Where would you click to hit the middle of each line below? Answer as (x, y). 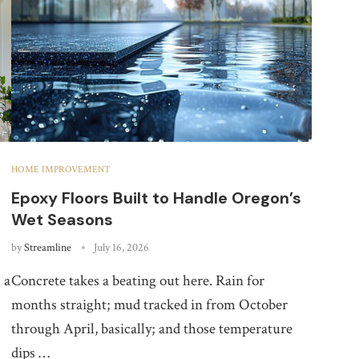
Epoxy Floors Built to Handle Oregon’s (156, 198)
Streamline (47, 247)
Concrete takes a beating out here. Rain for (137, 280)
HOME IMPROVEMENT (61, 169)
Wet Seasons (62, 219)
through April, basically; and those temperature (151, 329)
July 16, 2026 (121, 247)
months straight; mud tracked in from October (149, 305)
